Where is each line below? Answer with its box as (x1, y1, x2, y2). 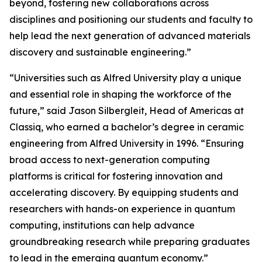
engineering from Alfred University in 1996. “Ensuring (9, 137, 244, 149)
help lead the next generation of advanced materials (9, 30, 250, 42)
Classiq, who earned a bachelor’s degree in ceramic (9, 121, 244, 133)
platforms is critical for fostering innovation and (9, 170, 223, 182)
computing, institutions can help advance (9, 219, 195, 231)
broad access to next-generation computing (9, 154, 210, 166)
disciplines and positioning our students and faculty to (9, 13, 253, 25)
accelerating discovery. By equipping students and (9, 187, 239, 198)
